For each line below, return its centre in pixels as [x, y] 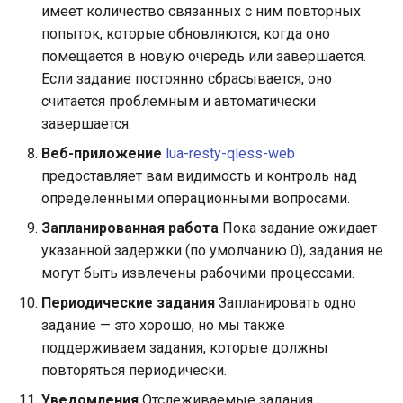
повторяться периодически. [134, 370]
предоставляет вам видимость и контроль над [199, 176]
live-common [55, 298]
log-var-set [49, 386]
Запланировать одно [286, 303]
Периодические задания [128, 303]
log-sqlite [45, 342]
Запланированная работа [130, 228]
